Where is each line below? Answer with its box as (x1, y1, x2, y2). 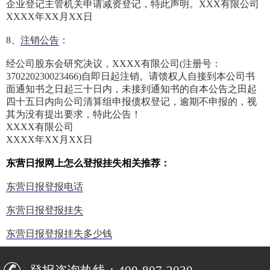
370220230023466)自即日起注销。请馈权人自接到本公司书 (6, 71, 255, 82)
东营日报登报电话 (6, 181, 83, 192)
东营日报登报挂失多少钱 (6, 228, 112, 239)
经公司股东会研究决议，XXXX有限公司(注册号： (6, 58, 221, 69)
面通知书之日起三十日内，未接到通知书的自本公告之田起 (6, 84, 257, 95)
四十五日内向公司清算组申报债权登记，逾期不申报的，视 (6, 96, 257, 107)
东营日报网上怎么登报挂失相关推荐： (6, 158, 170, 169)
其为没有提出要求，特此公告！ (6, 109, 141, 120)
